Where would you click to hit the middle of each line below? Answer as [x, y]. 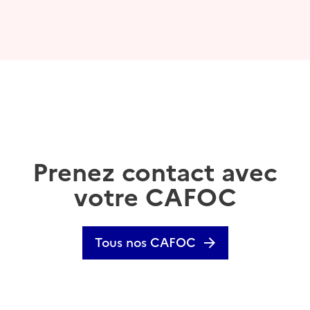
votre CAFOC [155, 198]
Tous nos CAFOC [145, 243]
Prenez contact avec [155, 173]
